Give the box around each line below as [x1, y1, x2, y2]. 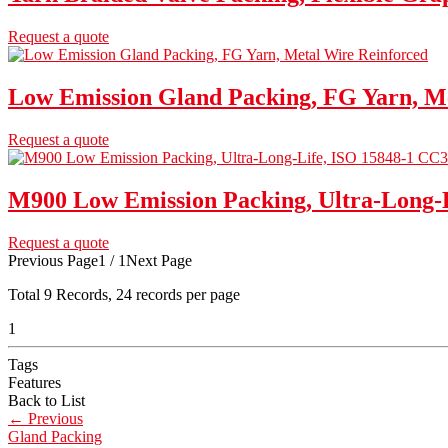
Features [8, 373, 61, 391]
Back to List [8, 391, 85, 409]
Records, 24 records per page [52, 285, 240, 303]
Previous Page [8, 251, 98, 269]
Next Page [126, 251, 192, 269]
